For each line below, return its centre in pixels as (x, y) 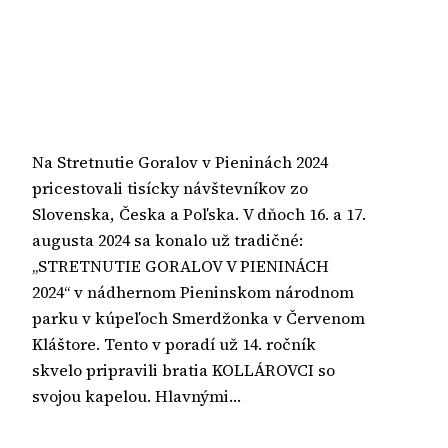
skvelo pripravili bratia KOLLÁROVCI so (183, 369)
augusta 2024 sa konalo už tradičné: (167, 239)
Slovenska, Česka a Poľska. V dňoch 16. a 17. (199, 213)
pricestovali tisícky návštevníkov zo (170, 187)
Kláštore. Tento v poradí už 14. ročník (174, 343)
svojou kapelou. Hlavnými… (136, 395)
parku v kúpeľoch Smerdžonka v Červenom (198, 317)
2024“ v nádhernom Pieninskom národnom (193, 291)
